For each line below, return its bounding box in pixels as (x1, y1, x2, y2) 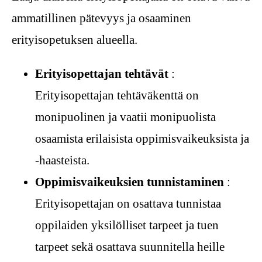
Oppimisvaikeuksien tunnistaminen (35, 174, 224, 189)
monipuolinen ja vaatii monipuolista (35, 109, 216, 124)
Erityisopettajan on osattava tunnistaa (35, 196, 221, 211)
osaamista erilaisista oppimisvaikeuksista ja (35, 131, 249, 146)
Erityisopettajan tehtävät (35, 66, 168, 81)
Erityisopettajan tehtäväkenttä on (35, 88, 199, 102)
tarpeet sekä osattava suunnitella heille (35, 239, 225, 254)
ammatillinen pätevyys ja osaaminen (12, 11, 191, 25)
